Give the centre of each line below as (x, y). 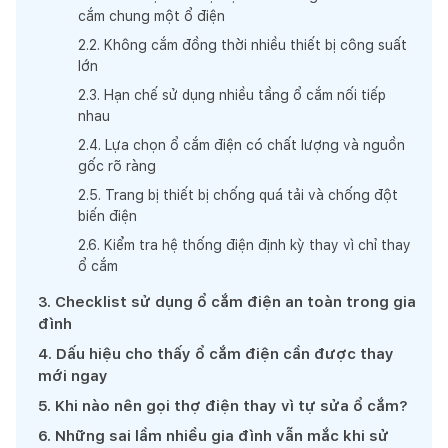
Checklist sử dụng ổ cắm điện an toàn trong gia (235, 301)
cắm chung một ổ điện (151, 15)
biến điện (107, 215)
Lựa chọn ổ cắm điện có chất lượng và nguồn (255, 144)
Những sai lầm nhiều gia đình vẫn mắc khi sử (222, 435)
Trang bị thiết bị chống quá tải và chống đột (251, 194)
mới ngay (73, 375)
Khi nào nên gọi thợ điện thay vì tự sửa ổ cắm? (231, 405)
